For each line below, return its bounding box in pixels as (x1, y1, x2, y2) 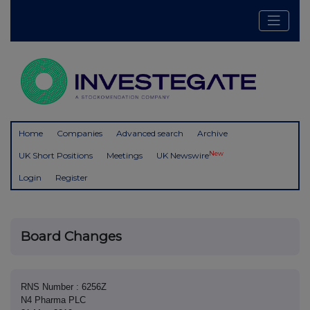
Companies (57, 128, 102, 139)
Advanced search (116, 128, 183, 139)
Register (55, 172, 88, 183)
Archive (197, 128, 228, 139)
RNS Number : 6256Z (21, 282, 107, 293)
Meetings (107, 150, 143, 161)
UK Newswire (156, 150, 209, 161)
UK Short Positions (19, 150, 93, 161)
